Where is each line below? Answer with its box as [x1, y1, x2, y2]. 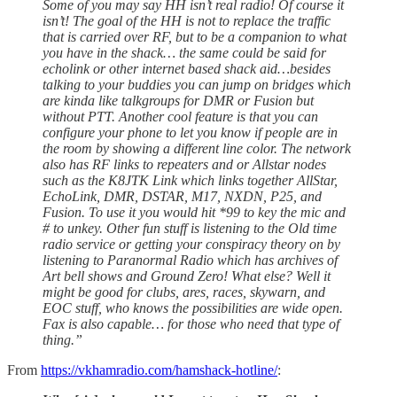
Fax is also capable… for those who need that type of [43, 315, 339, 331]
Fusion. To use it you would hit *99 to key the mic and [43, 204, 346, 220]
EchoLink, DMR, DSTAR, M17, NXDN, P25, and [43, 188, 322, 204]
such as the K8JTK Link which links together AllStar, [43, 172, 338, 188]
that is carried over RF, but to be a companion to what [43, 28, 346, 44]
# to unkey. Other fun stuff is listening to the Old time [43, 220, 337, 236]
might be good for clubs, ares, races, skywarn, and [43, 284, 325, 300]
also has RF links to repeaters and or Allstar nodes [43, 156, 326, 172]
